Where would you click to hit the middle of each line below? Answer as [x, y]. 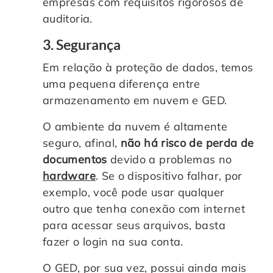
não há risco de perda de [187, 143]
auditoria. [68, 18]
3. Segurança [82, 44]
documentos [76, 159]
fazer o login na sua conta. [113, 241]
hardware [69, 175]
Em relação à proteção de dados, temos [148, 67]
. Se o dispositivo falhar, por [169, 175]
